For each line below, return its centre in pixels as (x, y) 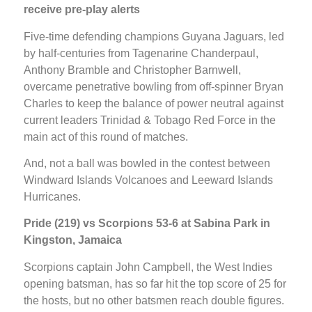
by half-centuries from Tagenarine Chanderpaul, (141, 53)
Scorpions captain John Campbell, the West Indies (148, 267)
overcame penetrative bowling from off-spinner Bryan (154, 86)
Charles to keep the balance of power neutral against (154, 103)
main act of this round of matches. (106, 136)
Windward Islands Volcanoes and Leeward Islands (148, 180)
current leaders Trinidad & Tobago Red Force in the (150, 120)
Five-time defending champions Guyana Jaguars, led (154, 36)
